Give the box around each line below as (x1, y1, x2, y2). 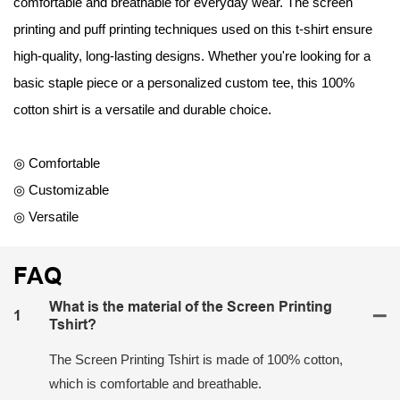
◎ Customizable (13, 182, 109, 198)
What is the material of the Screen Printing (49, 297, 332, 315)
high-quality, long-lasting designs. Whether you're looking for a (13, 48, 371, 64)
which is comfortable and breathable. (49, 375, 262, 391)
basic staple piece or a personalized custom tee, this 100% (13, 75, 354, 91)
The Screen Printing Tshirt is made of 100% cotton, (49, 351, 343, 367)
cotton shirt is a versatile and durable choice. (13, 102, 271, 118)
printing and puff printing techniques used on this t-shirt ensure (13, 21, 372, 37)
